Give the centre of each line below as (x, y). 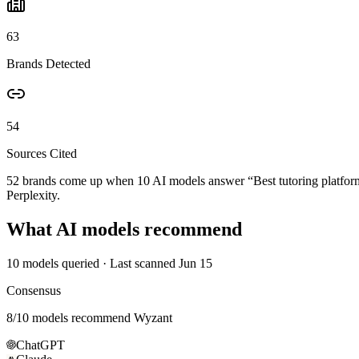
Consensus (34, 290)
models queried (59, 263)
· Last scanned (139, 263)
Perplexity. (33, 195)
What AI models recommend (124, 229)
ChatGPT (40, 345)
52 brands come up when (72, 180)
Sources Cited (42, 153)
